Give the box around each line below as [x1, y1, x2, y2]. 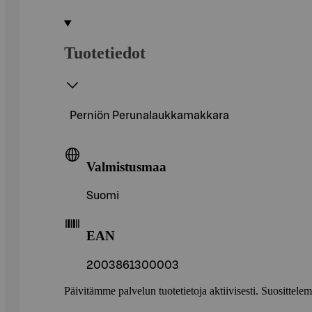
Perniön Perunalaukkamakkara [70, 109, 229, 121]
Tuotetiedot [64, 43, 146, 62]
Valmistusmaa [86, 159, 166, 174]
